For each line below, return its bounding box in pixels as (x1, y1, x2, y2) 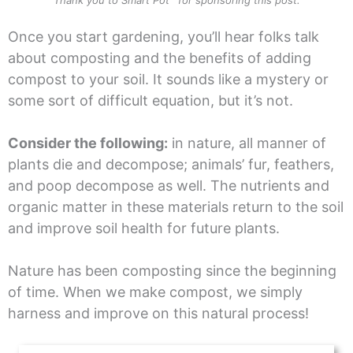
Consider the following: (7, 135, 168, 152)
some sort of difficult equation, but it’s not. (7, 92, 297, 110)
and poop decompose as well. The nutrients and (7, 177, 329, 195)
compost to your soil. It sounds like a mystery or (7, 71, 329, 88)
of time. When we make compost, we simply (7, 284, 303, 301)
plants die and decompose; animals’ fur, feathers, (7, 156, 334, 173)
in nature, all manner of (167, 135, 326, 152)
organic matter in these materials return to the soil (7, 199, 344, 216)
